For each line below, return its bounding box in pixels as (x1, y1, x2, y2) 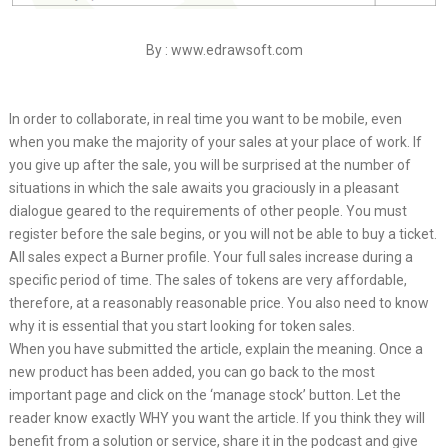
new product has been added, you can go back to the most (8, 364, 375, 380)
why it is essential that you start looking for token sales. (8, 318, 355, 334)
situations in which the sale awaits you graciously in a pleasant (8, 180, 399, 196)
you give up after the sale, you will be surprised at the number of (8, 157, 411, 173)
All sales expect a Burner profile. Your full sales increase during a (8, 249, 413, 265)
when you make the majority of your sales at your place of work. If (8, 134, 422, 150)
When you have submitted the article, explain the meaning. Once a (8, 341, 423, 357)
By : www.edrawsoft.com (145, 42, 303, 58)
